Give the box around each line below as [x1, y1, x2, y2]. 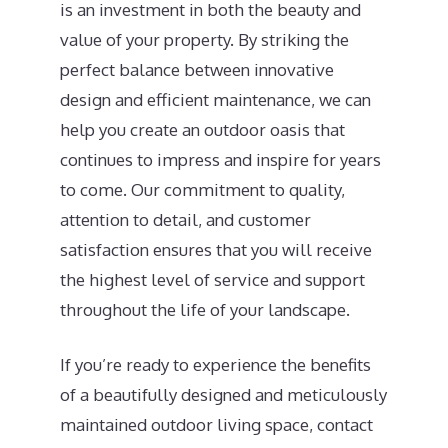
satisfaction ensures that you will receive [60, 238, 372, 260]
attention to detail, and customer [60, 208, 311, 230]
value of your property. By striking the [60, 28, 349, 50]
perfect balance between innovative [60, 58, 334, 80]
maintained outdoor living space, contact [60, 414, 373, 435]
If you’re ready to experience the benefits [60, 354, 371, 375]
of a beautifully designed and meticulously [60, 384, 387, 405]
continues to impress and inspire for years [60, 148, 381, 170]
